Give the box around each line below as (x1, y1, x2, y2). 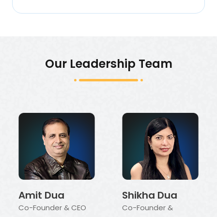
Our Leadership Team (45, 56, 172, 72)
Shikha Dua (122, 188, 177, 202)
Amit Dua (18, 188, 64, 202)
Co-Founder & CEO (18, 202, 86, 213)
